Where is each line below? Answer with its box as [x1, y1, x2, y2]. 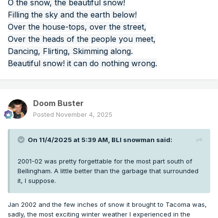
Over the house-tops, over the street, [8, 22, 146, 32]
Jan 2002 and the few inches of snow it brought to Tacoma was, [8, 200, 207, 209]
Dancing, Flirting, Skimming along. [8, 46, 133, 56]
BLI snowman [111, 136, 155, 144]
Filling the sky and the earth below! [8, 10, 137, 20]
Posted [33, 110, 56, 119]
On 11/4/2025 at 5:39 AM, [28, 136, 111, 144]
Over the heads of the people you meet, [8, 34, 156, 44]
